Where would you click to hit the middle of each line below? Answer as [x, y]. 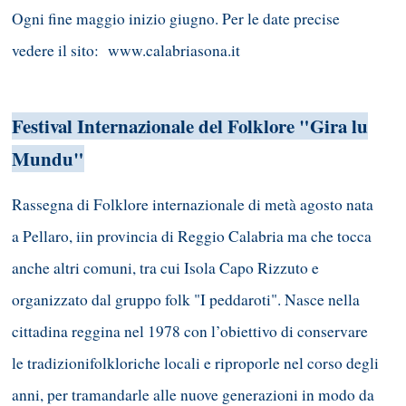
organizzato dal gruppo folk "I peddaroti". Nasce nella [186, 299]
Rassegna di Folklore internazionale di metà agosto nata [193, 204]
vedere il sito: [60, 51]
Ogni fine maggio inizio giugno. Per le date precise [176, 19]
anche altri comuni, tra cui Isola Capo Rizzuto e [165, 267]
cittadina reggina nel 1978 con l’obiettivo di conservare [190, 331]
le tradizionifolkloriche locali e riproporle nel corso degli [195, 362]
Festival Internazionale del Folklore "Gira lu [190, 126]
